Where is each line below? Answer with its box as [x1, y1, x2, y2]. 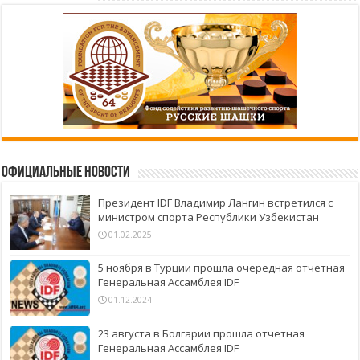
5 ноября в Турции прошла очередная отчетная [98, 260, 346, 276]
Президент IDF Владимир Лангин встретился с [98, 195, 333, 211]
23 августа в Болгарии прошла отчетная [98, 325, 305, 341]
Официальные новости [2, 165, 131, 182]
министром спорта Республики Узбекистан [98, 210, 320, 225]
